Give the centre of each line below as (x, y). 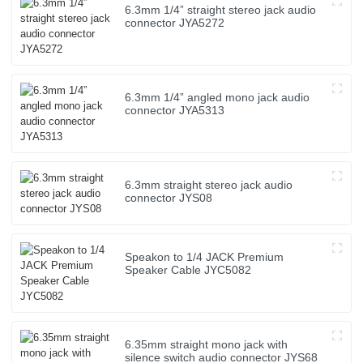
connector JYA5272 (175, 23)
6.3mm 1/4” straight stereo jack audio (221, 10)
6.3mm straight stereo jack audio (209, 185)
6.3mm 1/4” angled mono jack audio (218, 98)
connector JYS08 (169, 198)
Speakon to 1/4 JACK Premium (205, 257)
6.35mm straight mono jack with (207, 345)
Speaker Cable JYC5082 (188, 270)
